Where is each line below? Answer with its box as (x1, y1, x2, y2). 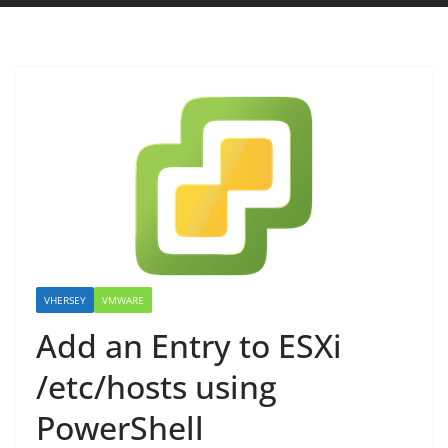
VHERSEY (44, 293, 86, 307)
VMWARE (102, 293, 144, 307)
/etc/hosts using (36, 365, 277, 408)
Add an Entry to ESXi (36, 324, 342, 367)
